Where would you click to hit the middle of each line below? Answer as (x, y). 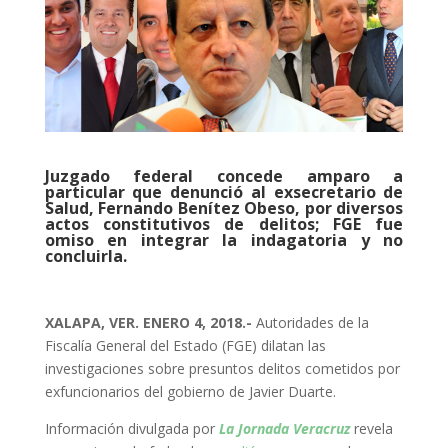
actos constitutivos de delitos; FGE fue (224, 224)
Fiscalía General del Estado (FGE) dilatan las (185, 346)
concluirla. (85, 256)
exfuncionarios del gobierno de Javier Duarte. (190, 392)
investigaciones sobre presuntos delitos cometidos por (222, 369)
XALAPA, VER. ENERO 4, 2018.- (148, 323)
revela (373, 429)
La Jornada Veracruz (286, 429)
